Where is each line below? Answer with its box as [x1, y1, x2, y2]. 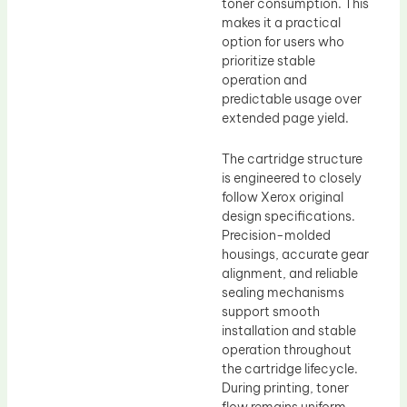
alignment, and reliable [222, 265, 358, 283]
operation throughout [222, 342, 352, 359]
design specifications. [222, 208, 355, 225]
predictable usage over [222, 90, 362, 107]
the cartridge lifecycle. [222, 361, 358, 378]
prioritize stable [222, 52, 315, 69]
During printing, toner [222, 380, 349, 397]
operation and [222, 71, 307, 88]
